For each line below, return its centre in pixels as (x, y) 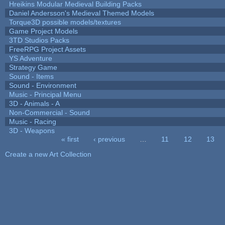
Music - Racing (32, 121)
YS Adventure (30, 58)
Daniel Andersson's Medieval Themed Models (81, 13)
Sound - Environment (42, 85)
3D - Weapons (32, 130)
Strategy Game (33, 67)
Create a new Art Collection (48, 154)
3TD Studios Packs (39, 40)
